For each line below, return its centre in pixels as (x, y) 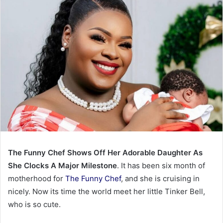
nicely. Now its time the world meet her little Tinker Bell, (107, 192)
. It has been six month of (161, 166)
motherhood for (37, 179)
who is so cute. (34, 205)
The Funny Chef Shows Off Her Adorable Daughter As (105, 153)
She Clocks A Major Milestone (62, 166)
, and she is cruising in (160, 179)
